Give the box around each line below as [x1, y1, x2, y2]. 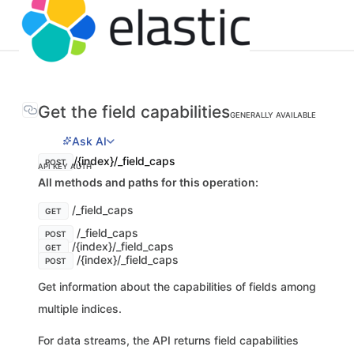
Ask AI [72, 134, 107, 148]
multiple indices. [38, 302, 122, 315]
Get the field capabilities [38, 102, 230, 122]
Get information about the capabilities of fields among [38, 280, 316, 293]
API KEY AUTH [38, 162, 92, 171]
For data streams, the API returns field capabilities [38, 333, 299, 347]
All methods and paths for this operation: [38, 175, 258, 189]
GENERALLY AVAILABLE [230, 111, 316, 119]
